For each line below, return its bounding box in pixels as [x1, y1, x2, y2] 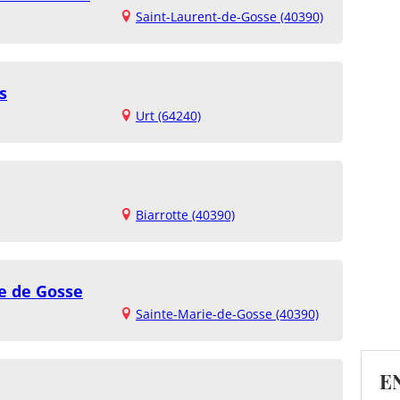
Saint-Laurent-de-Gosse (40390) [136, 8, 323, 25]
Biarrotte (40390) [136, 206, 235, 223]
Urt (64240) [136, 107, 201, 124]
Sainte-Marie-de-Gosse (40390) [136, 305, 319, 322]
